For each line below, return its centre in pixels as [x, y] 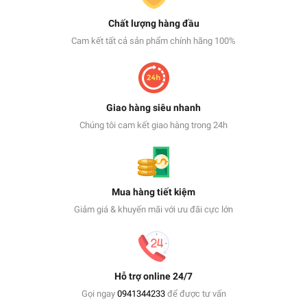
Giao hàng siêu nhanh [153, 108]
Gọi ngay [99, 294]
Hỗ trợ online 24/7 [153, 277]
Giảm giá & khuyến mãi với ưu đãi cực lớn [153, 210]
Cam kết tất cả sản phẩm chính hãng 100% [153, 41]
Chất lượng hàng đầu [153, 24]
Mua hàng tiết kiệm [153, 192]
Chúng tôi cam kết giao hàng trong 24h [153, 125]
